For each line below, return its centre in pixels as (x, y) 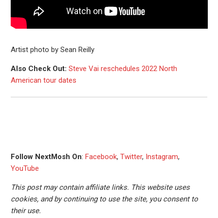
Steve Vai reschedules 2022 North (123, 68)
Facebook (101, 156)
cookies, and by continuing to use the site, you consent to (104, 199)
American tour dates (43, 80)
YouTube (25, 168)
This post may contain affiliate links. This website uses (100, 187)
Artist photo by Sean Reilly (52, 49)
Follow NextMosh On (46, 156)
